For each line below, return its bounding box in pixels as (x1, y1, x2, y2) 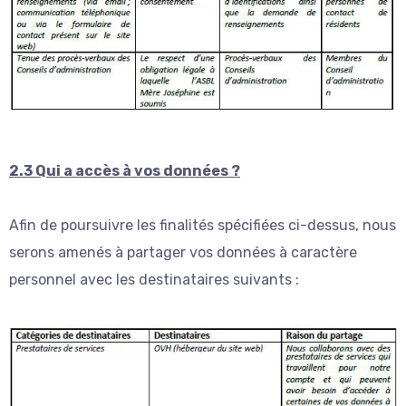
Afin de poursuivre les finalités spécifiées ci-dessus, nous (9, 216, 396, 234)
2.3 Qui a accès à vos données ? (9, 161, 240, 179)
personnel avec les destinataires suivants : (9, 270, 299, 288)
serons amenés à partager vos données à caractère (9, 243, 357, 261)
